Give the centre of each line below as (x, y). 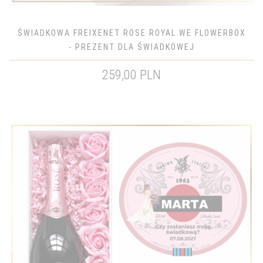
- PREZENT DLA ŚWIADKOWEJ (131, 47)
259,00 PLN (131, 75)
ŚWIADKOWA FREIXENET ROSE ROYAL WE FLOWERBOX (131, 33)
